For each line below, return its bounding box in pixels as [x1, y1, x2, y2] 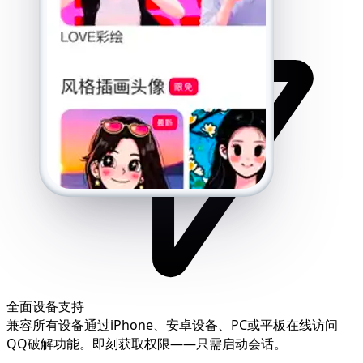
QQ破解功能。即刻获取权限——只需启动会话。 [6, 335, 287, 353]
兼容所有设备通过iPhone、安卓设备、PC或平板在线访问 [6, 316, 338, 335]
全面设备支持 [6, 297, 84, 316]
